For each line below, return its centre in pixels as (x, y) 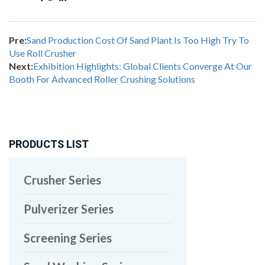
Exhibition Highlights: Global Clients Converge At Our (143, 66)
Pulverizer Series (69, 209)
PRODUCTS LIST (49, 144)
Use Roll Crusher (43, 53)
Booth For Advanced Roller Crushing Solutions (102, 79)
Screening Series (68, 237)
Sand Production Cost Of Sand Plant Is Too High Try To (138, 40)
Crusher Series (62, 180)
